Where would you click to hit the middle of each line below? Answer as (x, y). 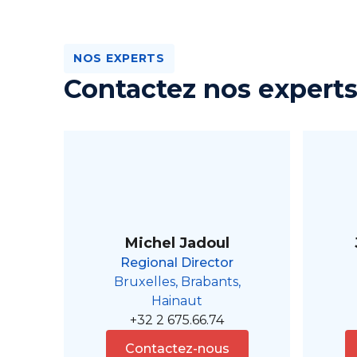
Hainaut (177, 301)
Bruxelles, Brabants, (177, 282)
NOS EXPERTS (119, 59)
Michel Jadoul (177, 243)
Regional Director (177, 263)
